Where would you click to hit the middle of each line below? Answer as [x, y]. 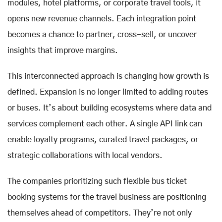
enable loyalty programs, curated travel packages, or [103, 139]
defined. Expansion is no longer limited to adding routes [108, 92]
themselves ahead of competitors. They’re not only [100, 213]
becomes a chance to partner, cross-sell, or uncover [102, 34]
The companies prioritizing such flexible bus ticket [97, 181]
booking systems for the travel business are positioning [107, 197]
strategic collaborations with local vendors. [85, 155]
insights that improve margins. [63, 50]
